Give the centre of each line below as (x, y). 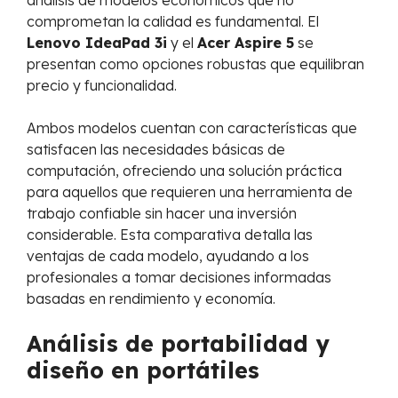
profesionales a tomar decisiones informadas (179, 278)
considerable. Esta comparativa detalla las (170, 235)
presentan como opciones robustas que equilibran (195, 64)
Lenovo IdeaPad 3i (97, 43)
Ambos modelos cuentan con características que (192, 128)
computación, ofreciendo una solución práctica (184, 171)
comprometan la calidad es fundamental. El (173, 22)
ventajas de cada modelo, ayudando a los (168, 256)
